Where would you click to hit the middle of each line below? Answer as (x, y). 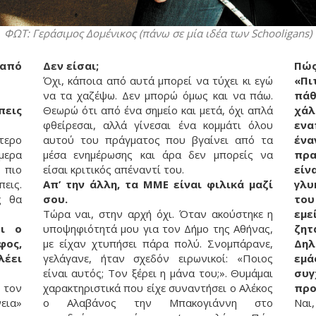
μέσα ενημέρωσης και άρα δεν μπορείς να (158, 155)
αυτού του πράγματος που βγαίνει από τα (158, 140)
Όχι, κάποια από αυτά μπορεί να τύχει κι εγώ (158, 81)
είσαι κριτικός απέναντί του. (113, 170)
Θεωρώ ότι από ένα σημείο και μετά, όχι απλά (158, 110)
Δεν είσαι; (71, 66)
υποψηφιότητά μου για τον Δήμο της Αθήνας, (158, 229)
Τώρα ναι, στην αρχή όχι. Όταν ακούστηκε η (158, 214)
